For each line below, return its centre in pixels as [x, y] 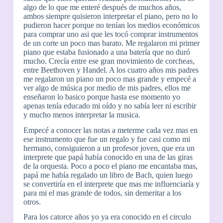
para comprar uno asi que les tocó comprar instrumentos [111, 34]
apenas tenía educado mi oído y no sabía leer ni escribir [110, 106]
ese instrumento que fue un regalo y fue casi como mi [107, 139]
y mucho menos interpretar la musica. [82, 114]
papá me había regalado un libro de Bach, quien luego [108, 175]
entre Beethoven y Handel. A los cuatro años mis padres [111, 70]
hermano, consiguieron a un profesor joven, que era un [109, 148]
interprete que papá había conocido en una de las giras [108, 157]
